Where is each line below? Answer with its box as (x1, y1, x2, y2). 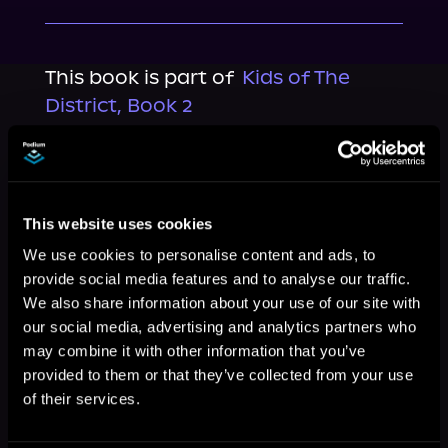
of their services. (23, 390, 140, 408)
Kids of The (241, 66, 350, 89)
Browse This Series (44, 133, 241, 156)
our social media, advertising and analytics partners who (23, 318, 416, 336)
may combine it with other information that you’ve (23, 342, 366, 360)
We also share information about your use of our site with (23, 294, 421, 312)
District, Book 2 (44, 94, 193, 117)
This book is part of (44, 66, 234, 89)
